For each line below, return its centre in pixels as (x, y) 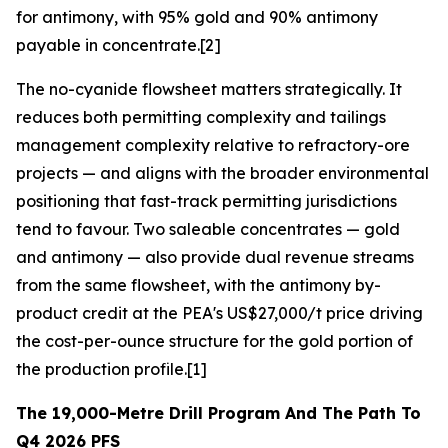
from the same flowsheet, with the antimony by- (198, 285)
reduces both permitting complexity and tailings (201, 117)
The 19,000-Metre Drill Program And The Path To (218, 413)
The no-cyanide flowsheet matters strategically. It (209, 89)
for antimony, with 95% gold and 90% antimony (197, 17)
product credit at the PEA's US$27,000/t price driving (219, 313)
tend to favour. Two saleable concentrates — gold (208, 229)
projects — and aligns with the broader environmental (222, 173)
